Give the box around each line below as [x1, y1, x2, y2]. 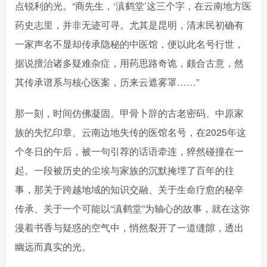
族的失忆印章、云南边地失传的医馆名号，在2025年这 [15, 125, 246, 139]
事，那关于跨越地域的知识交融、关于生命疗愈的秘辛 [15, 182, 244, 197]
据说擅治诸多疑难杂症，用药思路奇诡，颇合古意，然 [15, 56, 244, 70]
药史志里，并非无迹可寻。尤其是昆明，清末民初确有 [15, 18, 244, 32]
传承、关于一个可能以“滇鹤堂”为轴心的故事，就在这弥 [15, 201, 250, 216]
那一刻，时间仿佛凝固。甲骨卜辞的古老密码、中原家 [15, 106, 244, 120]
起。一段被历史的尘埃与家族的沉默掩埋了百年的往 [15, 163, 234, 178]
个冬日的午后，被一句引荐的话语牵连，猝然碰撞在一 [15, 144, 244, 159]
